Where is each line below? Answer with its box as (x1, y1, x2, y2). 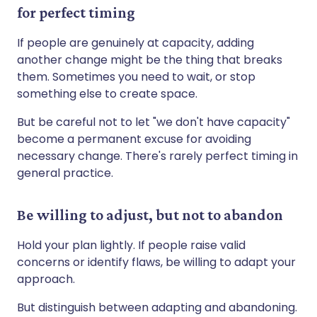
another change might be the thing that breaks (17, 51, 282, 68)
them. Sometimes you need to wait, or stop (17, 68, 255, 85)
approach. (17, 270, 75, 287)
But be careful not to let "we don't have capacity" (17, 113, 290, 130)
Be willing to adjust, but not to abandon (17, 205, 283, 224)
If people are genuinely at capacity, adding (17, 34, 254, 51)
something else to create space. (17, 85, 197, 102)
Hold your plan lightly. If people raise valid (17, 236, 246, 253)
